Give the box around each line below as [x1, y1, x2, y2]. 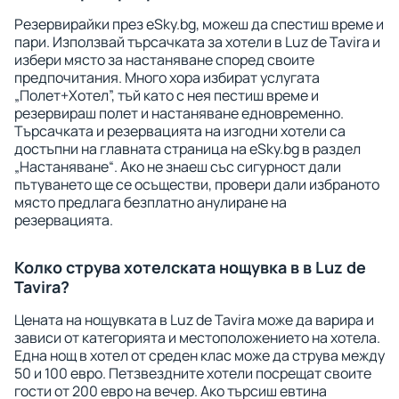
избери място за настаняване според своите [14, 50, 314, 69]
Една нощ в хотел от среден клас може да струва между [14, 346, 385, 365]
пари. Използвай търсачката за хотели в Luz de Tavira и [14, 32, 380, 52]
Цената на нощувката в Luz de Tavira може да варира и [14, 310, 374, 330]
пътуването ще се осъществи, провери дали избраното [14, 175, 379, 194]
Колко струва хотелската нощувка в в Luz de [14, 256, 366, 278]
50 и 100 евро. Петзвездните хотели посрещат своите [14, 363, 371, 383]
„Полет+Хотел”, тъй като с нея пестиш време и [14, 85, 319, 105]
